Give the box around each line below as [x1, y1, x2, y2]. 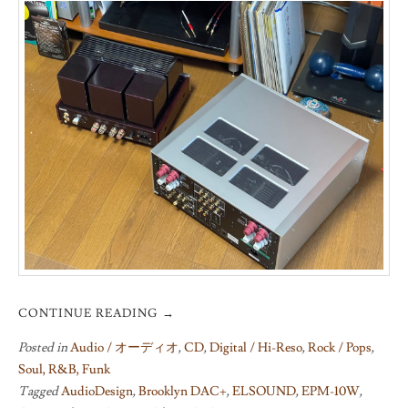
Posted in [18, 339, 70, 356]
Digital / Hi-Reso [209, 339, 302, 356]
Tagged [18, 382, 61, 400]
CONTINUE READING [18, 305, 162, 321]
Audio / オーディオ [70, 339, 178, 356]
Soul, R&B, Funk [18, 361, 110, 378]
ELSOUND [232, 382, 296, 400]
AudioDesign [61, 382, 133, 400]
